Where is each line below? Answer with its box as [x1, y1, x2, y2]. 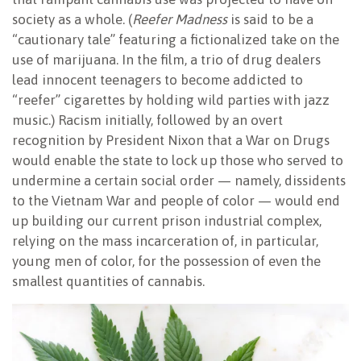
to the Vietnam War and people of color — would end [12, 192, 340, 209]
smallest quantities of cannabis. [12, 272, 205, 289]
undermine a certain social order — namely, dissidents [12, 172, 346, 189]
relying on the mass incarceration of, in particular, [12, 232, 318, 249]
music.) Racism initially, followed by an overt [12, 111, 283, 128]
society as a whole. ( [12, 10, 132, 27]
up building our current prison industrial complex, [12, 212, 322, 229]
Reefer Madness [132, 10, 227, 27]
